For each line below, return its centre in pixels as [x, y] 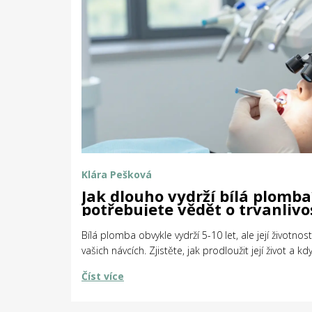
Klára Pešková [117, 174]
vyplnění [115, 222]
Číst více [103, 276]
